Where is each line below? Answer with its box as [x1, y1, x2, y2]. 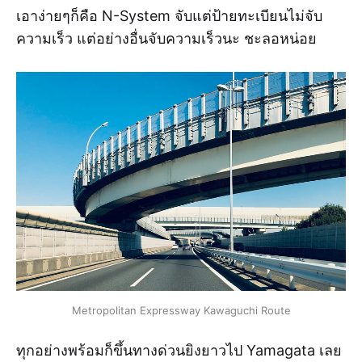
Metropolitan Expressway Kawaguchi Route [71, 304, 291, 318]
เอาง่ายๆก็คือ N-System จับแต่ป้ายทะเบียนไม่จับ [16, 6, 322, 24]
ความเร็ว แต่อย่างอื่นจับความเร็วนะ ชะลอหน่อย [16, 29, 317, 47]
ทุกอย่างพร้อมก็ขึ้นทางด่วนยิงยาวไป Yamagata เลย [16, 342, 342, 360]
